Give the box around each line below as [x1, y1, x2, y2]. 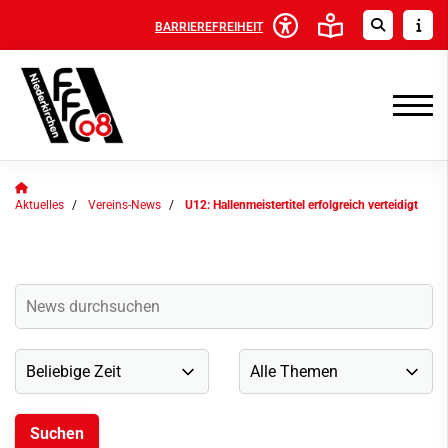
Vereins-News [88, 198, 161, 212]
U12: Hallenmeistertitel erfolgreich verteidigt [185, 198, 418, 212]
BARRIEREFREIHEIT [155, 19, 263, 34]
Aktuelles [15, 198, 64, 212]
